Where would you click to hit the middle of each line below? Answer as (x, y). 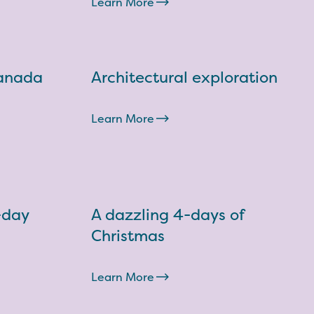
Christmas (128, 235)
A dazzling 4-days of (168, 214)
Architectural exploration (184, 77)
